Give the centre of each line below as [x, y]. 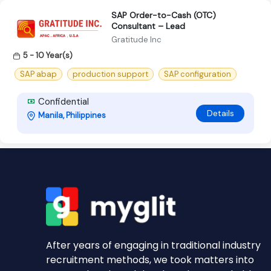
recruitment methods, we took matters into [150, 260]
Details [220, 113]
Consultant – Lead [148, 26]
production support [110, 74]
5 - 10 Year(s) [48, 55]
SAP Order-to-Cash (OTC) [164, 15]
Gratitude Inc [136, 39]
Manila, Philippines [72, 116]
